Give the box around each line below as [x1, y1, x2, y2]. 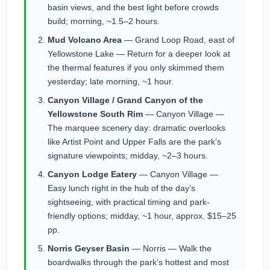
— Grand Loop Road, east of [122, 35, 234, 45]
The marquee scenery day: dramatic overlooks [48, 123, 225, 133]
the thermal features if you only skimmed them [48, 63, 224, 72]
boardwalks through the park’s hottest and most [48, 257, 229, 267]
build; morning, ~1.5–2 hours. [48, 16, 160, 26]
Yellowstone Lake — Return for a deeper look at [48, 49, 230, 58]
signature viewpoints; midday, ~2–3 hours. [48, 151, 208, 160]
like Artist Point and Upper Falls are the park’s [48, 137, 221, 146]
